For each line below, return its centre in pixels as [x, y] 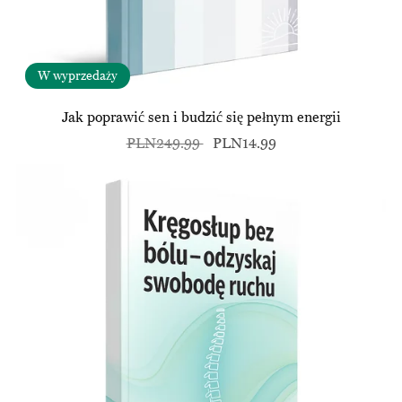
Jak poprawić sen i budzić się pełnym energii [201, 118]
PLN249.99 [165, 144]
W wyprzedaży [77, 76]
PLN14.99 [244, 144]
